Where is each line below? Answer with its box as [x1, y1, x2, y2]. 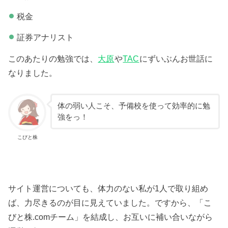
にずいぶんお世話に [139, 54, 213, 64]
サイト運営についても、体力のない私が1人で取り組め [8, 184, 209, 193]
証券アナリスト [16, 32, 74, 42]
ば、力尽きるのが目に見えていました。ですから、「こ [8, 198, 212, 208]
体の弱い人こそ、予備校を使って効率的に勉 [57, 101, 210, 110]
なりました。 [8, 68, 58, 78]
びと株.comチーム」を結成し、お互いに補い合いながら [8, 212, 213, 222]
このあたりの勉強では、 [8, 54, 98, 64]
